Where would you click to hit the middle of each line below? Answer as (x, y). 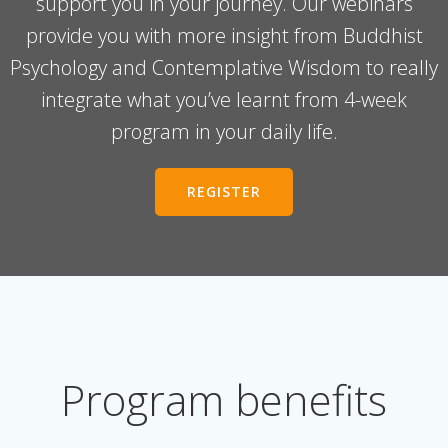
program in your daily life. (224, 131)
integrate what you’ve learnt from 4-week (224, 99)
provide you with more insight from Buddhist (224, 35)
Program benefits (224, 399)
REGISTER (224, 191)
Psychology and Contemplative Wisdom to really (224, 67)
